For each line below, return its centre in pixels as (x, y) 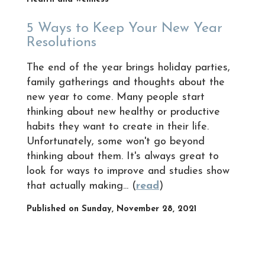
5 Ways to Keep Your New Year (124, 28)
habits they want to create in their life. (117, 127)
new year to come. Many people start (115, 97)
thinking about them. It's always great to (122, 156)
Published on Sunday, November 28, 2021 (111, 209)
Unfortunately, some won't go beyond (115, 141)
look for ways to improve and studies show (128, 171)
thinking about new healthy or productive (123, 112)
